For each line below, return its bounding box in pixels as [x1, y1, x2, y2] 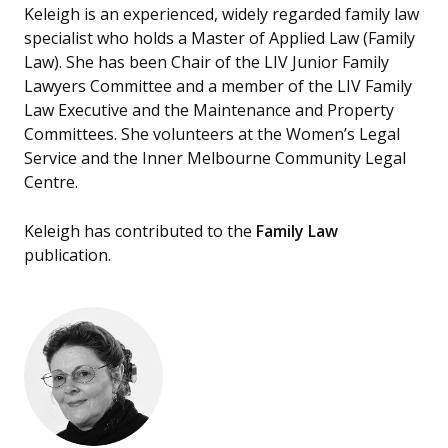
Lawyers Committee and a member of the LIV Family [24, 74, 412, 97]
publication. [24, 244, 111, 267]
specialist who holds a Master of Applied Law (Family [24, 26, 415, 49]
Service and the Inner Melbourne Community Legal [24, 146, 406, 169]
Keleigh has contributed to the [24, 220, 256, 243]
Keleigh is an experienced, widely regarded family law [24, 2, 419, 25]
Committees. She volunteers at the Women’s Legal [24, 122, 400, 145]
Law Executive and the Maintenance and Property [24, 98, 394, 121]
